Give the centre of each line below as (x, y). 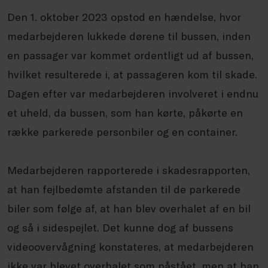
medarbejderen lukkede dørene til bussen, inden (129, 36)
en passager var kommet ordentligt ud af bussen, (130, 55)
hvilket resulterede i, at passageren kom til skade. (132, 74)
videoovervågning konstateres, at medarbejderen (130, 246)
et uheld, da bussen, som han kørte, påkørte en (125, 112)
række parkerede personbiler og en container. (122, 131)
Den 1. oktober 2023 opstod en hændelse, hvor (124, 16)
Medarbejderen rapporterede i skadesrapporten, (129, 170)
